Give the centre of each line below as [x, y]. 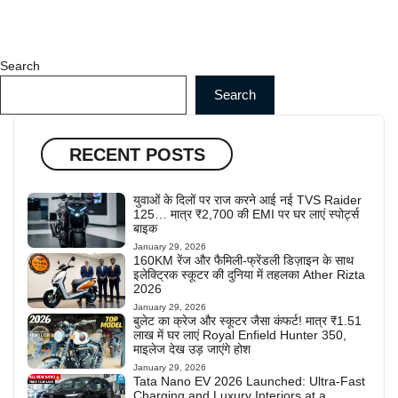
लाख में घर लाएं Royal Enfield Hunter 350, [239, 335]
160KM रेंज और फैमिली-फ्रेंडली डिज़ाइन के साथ [243, 261]
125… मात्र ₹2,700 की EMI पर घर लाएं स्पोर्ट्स [246, 215]
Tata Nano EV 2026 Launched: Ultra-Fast [249, 382]
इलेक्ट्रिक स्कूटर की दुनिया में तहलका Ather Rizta [249, 275]
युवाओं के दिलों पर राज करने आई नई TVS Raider [247, 200]
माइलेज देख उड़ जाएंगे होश [191, 350]
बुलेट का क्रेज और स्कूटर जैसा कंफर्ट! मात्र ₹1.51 [247, 321]
